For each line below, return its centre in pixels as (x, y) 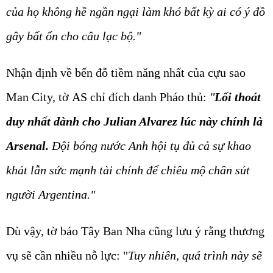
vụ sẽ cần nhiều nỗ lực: (65, 255)
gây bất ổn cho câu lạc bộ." (73, 36)
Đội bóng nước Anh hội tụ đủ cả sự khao (150, 145)
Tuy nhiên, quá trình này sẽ (195, 255)
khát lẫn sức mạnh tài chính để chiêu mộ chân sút (128, 170)
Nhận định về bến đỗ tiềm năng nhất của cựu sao (126, 72)
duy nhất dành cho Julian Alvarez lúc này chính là (134, 121)
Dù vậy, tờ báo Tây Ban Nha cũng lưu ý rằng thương (135, 231)
